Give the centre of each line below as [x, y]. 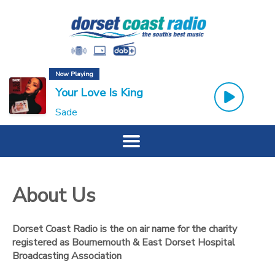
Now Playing [74, 74]
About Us [54, 196]
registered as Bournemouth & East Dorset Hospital [124, 242]
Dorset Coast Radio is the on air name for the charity [125, 229]
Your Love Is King [99, 93]
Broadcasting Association [67, 256]
